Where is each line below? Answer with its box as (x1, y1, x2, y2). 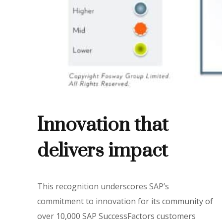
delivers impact (37, 139, 173, 164)
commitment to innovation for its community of (37, 196, 214, 207)
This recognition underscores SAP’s (37, 181, 169, 192)
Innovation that (37, 113, 169, 138)
